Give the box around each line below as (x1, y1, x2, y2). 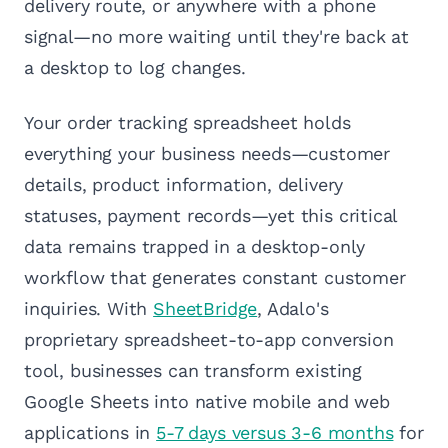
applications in (24, 422, 157, 444)
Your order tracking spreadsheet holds (24, 112, 351, 134)
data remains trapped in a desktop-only (24, 236, 366, 258)
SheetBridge (153, 298, 258, 320)
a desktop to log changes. (24, 57, 246, 79)
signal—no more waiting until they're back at (24, 26, 410, 48)
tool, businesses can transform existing (24, 360, 362, 382)
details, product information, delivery (24, 174, 344, 196)
